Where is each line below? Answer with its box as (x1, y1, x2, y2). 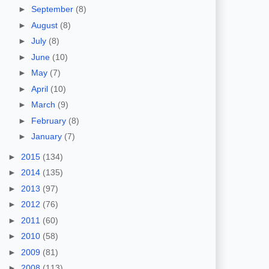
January (31, 131, 64, 142)
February (31, 115, 68, 125)
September (31, 4, 76, 14)
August (31, 20, 60, 30)
